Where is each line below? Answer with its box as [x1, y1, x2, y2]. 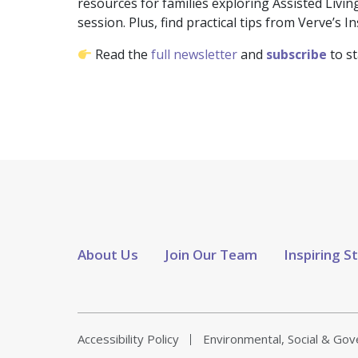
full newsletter [151, 46, 238, 64]
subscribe [266, 46, 328, 64]
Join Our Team [165, 245, 257, 265]
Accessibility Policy [78, 331, 179, 348]
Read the [92, 46, 152, 64]
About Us [78, 245, 138, 265]
